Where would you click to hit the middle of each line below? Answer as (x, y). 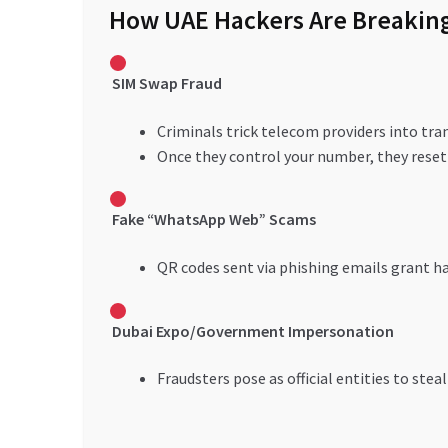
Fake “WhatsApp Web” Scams (213, 219)
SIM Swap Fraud (166, 83)
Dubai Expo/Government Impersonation (252, 330)
